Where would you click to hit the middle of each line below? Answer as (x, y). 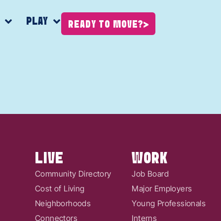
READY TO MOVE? (106, 25)
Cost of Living (60, 188)
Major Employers (162, 188)
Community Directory (73, 173)
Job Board (150, 173)
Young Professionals (169, 203)
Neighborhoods (63, 203)
